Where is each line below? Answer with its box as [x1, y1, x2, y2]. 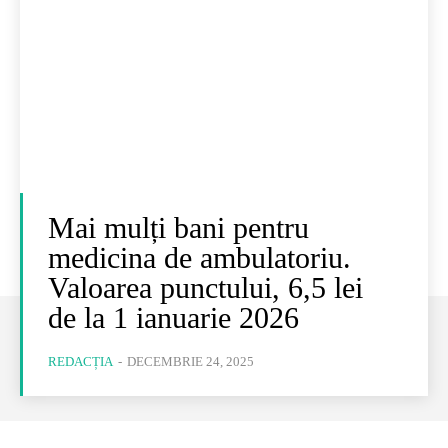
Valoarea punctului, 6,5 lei [48, 271, 363, 304]
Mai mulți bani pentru [48, 211, 309, 244]
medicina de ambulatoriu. [48, 241, 351, 274]
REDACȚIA [48, 354, 113, 369]
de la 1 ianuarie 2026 [48, 301, 299, 334]
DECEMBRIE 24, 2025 [127, 354, 254, 369]
